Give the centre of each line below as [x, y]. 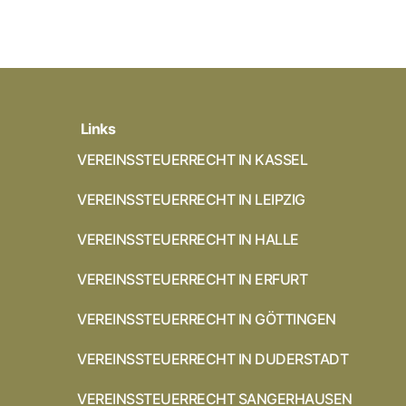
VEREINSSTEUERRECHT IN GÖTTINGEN [207, 319]
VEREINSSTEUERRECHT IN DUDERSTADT [213, 358]
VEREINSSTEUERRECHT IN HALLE [188, 239]
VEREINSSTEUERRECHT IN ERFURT [193, 279]
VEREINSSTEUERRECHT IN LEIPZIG [191, 199]
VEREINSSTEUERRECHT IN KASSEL [193, 159]
